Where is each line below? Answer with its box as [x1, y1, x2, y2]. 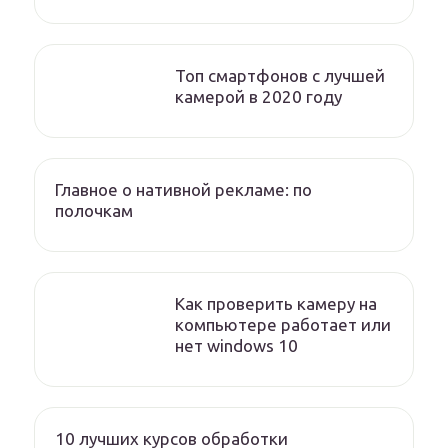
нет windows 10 [175, 336, 298, 356]
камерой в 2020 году [175, 87, 342, 107]
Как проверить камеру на [175, 294, 377, 314]
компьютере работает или [175, 315, 391, 335]
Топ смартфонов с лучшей [175, 66, 385, 86]
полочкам [55, 201, 133, 221]
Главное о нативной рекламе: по [55, 180, 312, 200]
